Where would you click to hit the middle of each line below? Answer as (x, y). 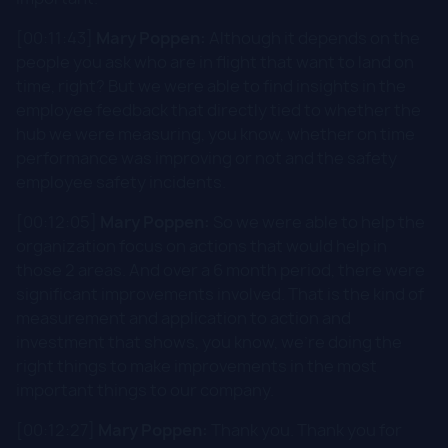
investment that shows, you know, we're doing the (209, 341)
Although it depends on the (313, 37)
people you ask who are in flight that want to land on (215, 61)
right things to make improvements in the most (196, 365)
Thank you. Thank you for (305, 429)
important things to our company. (145, 389)
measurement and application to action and (183, 317)
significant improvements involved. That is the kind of (220, 293)
